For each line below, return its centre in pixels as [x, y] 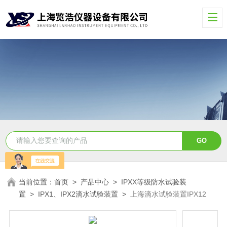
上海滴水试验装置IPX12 [168, 194]
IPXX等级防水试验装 [154, 182]
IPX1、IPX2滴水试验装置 [78, 194]
